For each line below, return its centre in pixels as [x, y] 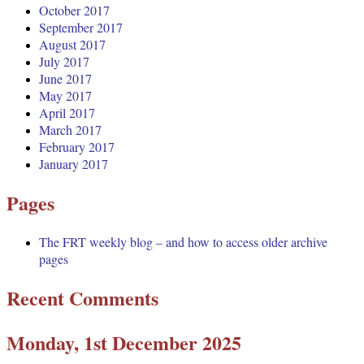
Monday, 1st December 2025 [124, 343]
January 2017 [74, 164]
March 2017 [70, 130]
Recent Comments [82, 298]
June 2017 [65, 79]
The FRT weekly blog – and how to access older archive [183, 242]
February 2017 [77, 147]
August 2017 [72, 45]
